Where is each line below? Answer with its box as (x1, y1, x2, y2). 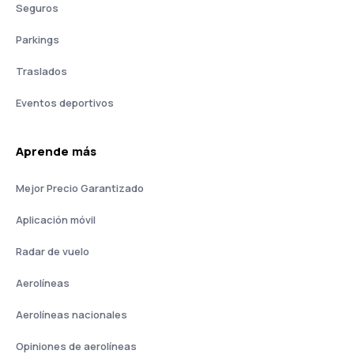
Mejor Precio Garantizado (16, 180, 144, 195)
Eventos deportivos (16, 95, 114, 110)
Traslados (16, 63, 67, 78)
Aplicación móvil (16, 212, 96, 227)
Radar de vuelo (16, 243, 89, 258)
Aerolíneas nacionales (16, 307, 127, 322)
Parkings (16, 32, 59, 47)
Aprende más (16, 142, 96, 160)
